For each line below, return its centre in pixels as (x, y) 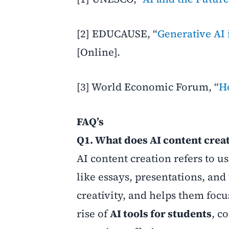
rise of (93, 214)
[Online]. (98, 52)
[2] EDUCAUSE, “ (117, 34)
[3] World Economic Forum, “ (148, 87)
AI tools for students (161, 214)
